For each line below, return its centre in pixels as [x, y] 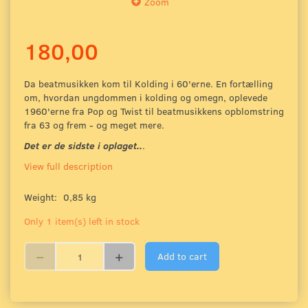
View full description [68, 166]
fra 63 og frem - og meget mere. [94, 125]
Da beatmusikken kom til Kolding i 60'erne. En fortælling [148, 84]
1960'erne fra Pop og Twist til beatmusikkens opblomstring [154, 111]
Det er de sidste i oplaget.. [83, 146]
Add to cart [182, 256]
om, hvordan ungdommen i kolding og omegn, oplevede [146, 98]
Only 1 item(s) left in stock [82, 221]
